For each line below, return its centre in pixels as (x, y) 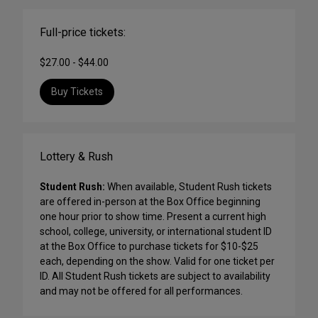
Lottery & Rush (76, 157)
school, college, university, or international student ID (156, 232)
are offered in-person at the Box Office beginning (150, 202)
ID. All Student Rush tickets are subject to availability (155, 276)
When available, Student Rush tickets (188, 187)
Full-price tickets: (83, 33)
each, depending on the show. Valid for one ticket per (157, 262)
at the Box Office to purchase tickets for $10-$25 (149, 247)
